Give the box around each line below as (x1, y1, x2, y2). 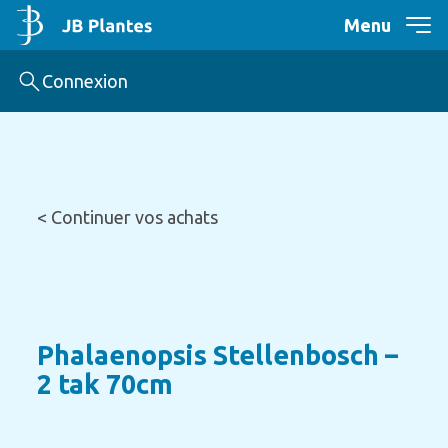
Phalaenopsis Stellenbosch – (36, 340, 398, 370)
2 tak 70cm (36, 369, 173, 399)
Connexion (41, 71, 128, 91)
